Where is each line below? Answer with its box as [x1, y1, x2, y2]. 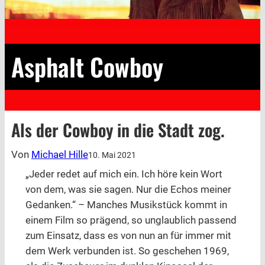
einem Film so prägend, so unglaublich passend [25, 215, 237, 227]
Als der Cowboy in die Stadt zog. [11, 117, 225, 143]
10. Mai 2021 [88, 150, 136, 160]
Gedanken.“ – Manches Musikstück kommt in [25, 199, 227, 211]
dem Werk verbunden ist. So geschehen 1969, [25, 245, 229, 257]
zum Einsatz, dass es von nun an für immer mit [25, 230, 231, 242]
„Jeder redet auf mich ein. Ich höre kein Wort [25, 169, 222, 180]
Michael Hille [31, 149, 88, 161]
